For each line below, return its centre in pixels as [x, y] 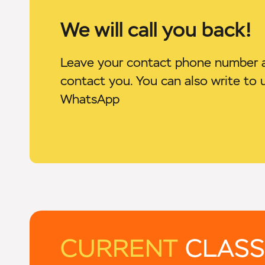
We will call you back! [156, 30]
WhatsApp [90, 99]
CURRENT [119, 248]
